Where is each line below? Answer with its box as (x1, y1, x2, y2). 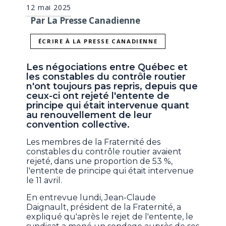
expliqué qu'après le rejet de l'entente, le (26, 212, 194, 222)
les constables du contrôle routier (26, 71, 186, 83)
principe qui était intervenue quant (26, 100, 190, 111)
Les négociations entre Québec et (26, 62, 188, 73)
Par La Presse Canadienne (30, 14, 141, 26)
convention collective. (26, 119, 130, 131)
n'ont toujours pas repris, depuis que (26, 81, 198, 92)
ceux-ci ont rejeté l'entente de (26, 90, 170, 102)
